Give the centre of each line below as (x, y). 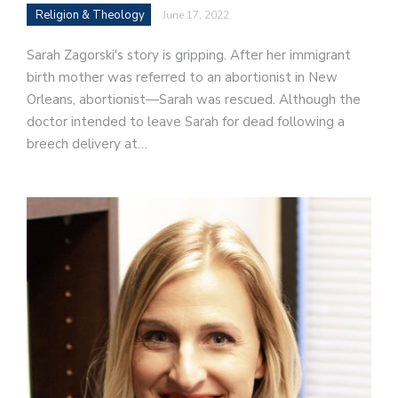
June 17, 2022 (196, 15)
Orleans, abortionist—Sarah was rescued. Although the (194, 99)
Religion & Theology (90, 15)
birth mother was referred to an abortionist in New (182, 77)
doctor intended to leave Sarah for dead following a (186, 121)
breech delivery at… (87, 143)
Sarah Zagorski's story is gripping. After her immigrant (189, 55)
